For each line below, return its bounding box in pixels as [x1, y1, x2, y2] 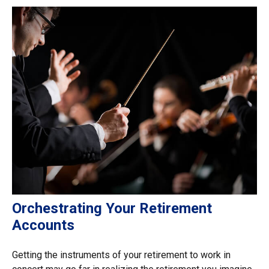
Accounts [12, 217, 74, 234]
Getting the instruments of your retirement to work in [12, 249, 231, 261]
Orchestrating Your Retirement [12, 200, 212, 217]
